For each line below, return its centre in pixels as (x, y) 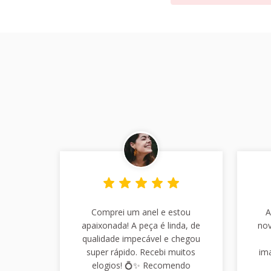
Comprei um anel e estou (141, 212)
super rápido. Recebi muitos (141, 252)
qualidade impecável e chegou (141, 238)
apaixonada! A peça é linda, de (141, 225)
